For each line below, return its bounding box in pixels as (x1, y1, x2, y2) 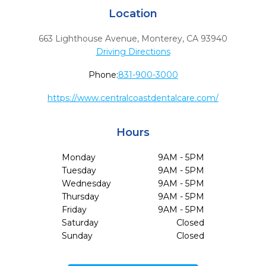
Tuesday (62, 165, 96, 176)
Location (109, 7, 157, 20)
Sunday (62, 230, 93, 241)
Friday (62, 204, 87, 215)
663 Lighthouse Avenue (39, 33, 137, 44)
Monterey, (141, 33, 184, 44)
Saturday (62, 217, 99, 228)
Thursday (62, 191, 99, 202)
